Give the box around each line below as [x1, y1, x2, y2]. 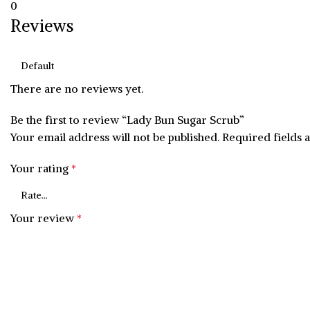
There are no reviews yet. [10, 82, 143, 96]
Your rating [10, 161, 71, 176]
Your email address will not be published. [10, 130, 219, 145]
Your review [10, 211, 77, 226]
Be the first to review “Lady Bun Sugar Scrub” [10, 113, 244, 127]
